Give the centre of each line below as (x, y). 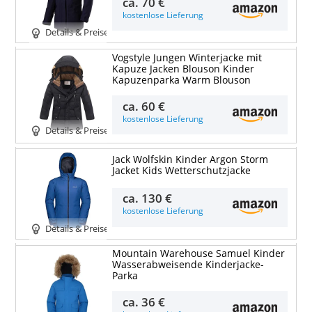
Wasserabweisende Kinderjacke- (188, 265)
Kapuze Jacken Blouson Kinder (183, 69)
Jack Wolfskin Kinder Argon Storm (190, 159)
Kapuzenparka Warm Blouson (181, 80)
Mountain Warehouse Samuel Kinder (198, 254)
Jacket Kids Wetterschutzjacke (181, 170)
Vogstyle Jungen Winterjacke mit (187, 58)
